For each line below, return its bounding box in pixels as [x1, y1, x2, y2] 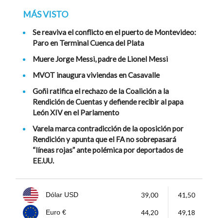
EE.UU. [33, 156, 54, 165]
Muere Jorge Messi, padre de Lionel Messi [33, 54, 168, 63]
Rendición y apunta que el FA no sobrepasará [33, 134, 176, 144]
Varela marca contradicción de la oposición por [33, 124, 183, 133]
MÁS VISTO [23, 8, 68, 19]
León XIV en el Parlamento [33, 108, 119, 117]
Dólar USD [46, 191, 78, 199]
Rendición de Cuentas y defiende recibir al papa [33, 97, 183, 106]
